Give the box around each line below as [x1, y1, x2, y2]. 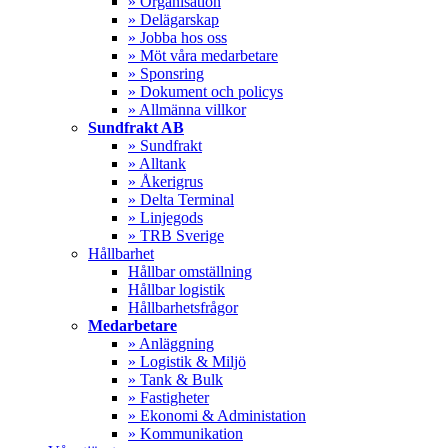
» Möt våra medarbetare [128, 46, 278, 64]
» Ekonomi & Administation [128, 406, 306, 424]
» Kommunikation [128, 424, 243, 442]
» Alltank [128, 154, 186, 172]
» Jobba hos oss [128, 28, 227, 46]
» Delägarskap [128, 10, 219, 28]
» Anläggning [128, 334, 214, 352]
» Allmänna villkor [128, 100, 246, 118]
